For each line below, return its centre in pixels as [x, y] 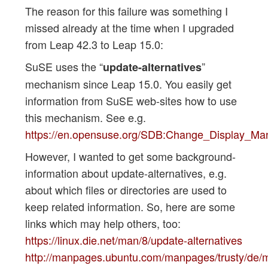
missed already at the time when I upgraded [129, 27]
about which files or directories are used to [126, 189]
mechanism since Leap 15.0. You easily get [128, 83]
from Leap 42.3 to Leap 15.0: [94, 44]
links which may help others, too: [103, 223]
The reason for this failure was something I [126, 10]
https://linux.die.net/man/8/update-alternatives [133, 240]
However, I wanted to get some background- [130, 156]
